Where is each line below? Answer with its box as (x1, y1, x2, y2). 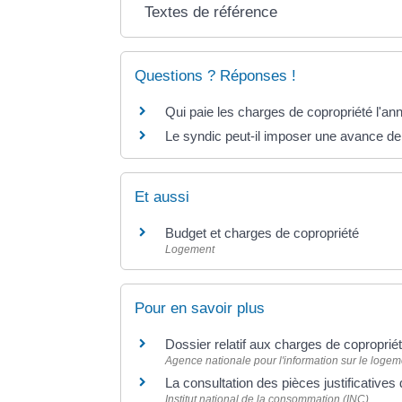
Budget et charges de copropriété (165, 224, 360, 240)
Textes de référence (144, 3, 278, 21)
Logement (165, 242, 215, 256)
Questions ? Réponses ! (135, 66, 297, 84)
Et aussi (135, 188, 190, 205)
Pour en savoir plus (135, 300, 266, 318)
